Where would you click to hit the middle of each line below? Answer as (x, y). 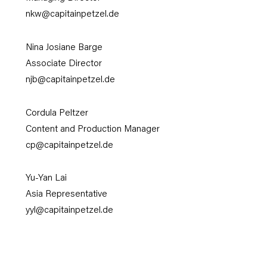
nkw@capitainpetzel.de (72, 15)
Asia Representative (66, 195)
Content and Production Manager (92, 129)
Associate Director (63, 64)
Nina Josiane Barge (64, 48)
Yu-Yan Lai (46, 179)
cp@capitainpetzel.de (69, 145)
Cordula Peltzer (57, 113)
